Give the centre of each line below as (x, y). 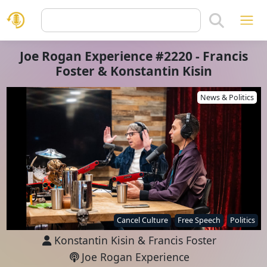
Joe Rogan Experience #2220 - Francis (133, 56)
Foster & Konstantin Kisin (133, 71)
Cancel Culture (142, 221)
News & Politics (227, 97)
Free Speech (199, 221)
